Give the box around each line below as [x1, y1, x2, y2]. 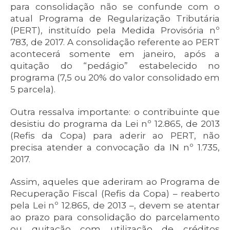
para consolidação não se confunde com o [10, 2, 220, 12]
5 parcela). [10, 84, 55, 94]
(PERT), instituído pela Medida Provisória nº [10, 25, 220, 35]
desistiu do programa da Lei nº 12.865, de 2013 [10, 119, 220, 129]
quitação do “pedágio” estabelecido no [10, 61, 220, 71]
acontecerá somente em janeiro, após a [10, 49, 220, 59]
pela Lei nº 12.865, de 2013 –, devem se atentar [10, 200, 220, 210]
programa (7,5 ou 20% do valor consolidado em [10, 72, 220, 83]
